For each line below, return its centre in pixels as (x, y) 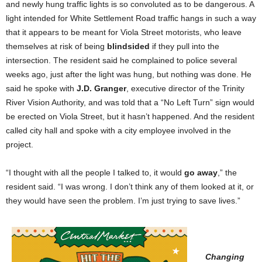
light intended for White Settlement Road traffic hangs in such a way (131, 18)
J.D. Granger (101, 89)
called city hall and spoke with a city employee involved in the (118, 131)
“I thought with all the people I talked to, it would (95, 173)
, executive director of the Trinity (185, 89)
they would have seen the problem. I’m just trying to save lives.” (123, 201)
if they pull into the (185, 46)
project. (20, 145)
